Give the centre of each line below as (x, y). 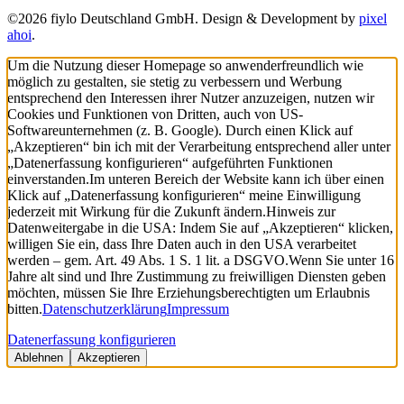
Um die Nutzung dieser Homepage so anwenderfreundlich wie (185, 66)
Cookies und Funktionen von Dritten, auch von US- (155, 115)
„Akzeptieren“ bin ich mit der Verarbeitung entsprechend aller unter (199, 147)
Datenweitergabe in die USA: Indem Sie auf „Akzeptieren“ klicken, (200, 228)
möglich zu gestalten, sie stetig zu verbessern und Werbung (174, 82)
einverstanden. (48, 179)
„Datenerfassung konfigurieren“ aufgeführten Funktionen (170, 163)
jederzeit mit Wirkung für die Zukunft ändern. (137, 212)
